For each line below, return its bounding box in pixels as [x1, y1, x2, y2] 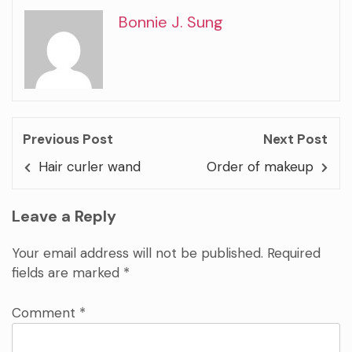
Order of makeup [206, 158, 313, 176]
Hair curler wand [38, 158, 141, 176]
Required [267, 244, 321, 262]
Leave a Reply [12, 206, 116, 227]
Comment [12, 303, 79, 321]
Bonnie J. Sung [119, 12, 223, 33]
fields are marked [12, 264, 123, 282]
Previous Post [23, 130, 113, 148]
